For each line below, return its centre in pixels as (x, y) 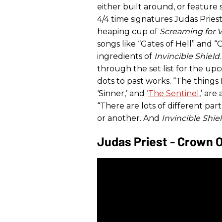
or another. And (129, 118)
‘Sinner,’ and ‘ (123, 94)
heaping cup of (128, 32)
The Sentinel (174, 94)
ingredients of (126, 56)
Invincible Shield (187, 56)
